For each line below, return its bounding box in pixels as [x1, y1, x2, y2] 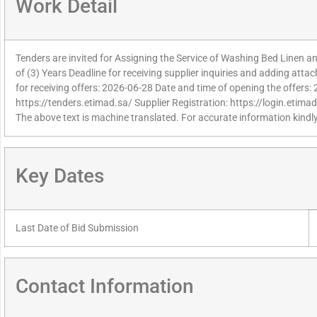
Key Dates [16, 164, 104, 188]
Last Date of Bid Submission [16, 222, 139, 235]
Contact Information [16, 275, 194, 299]
